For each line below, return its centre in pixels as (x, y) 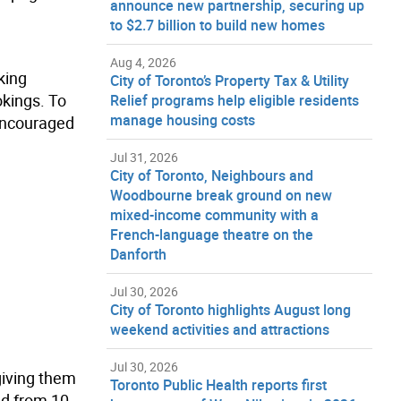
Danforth (138, 254)
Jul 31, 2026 (144, 157)
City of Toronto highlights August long (230, 309)
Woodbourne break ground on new (221, 195)
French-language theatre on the (211, 234)
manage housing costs (182, 119)
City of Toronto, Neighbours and (211, 175)
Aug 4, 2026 (143, 62)
